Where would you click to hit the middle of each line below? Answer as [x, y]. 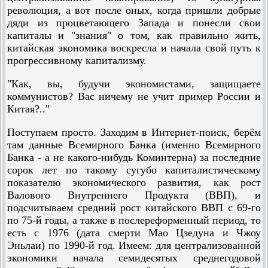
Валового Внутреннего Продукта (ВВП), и [134, 195]
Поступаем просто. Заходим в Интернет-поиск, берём [134, 132]
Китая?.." [28, 109]
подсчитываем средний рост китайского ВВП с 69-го [134, 208]
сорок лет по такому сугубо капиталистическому [134, 170]
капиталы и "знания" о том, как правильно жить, [134, 35]
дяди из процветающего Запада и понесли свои [134, 23]
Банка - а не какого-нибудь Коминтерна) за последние [134, 157]
